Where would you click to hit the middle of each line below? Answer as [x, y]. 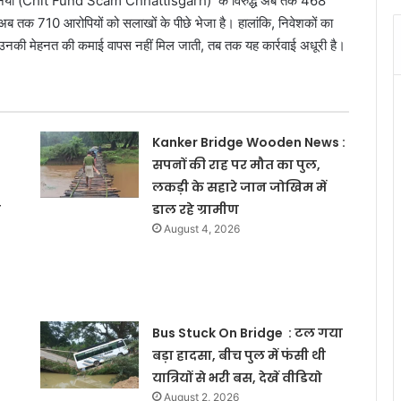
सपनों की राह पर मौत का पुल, [236, 164]
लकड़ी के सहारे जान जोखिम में [239, 187]
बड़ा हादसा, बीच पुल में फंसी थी [239, 355]
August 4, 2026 [201, 228]
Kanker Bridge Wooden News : [248, 142]
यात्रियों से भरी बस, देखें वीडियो [237, 377]
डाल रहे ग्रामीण [195, 209]
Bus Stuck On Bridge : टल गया [247, 333]
